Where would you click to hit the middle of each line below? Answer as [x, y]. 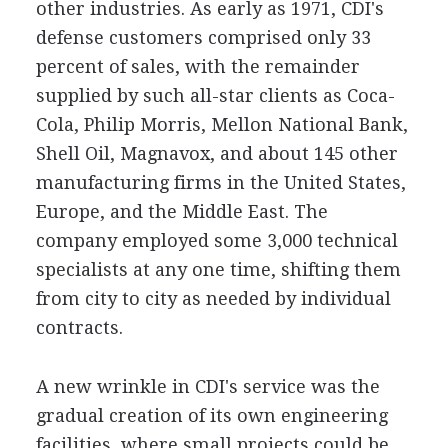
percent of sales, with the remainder [197, 66]
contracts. [79, 327]
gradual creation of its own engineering [211, 415]
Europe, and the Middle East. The [181, 211]
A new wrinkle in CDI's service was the [207, 386]
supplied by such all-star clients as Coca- [215, 95]
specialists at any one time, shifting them [218, 269]
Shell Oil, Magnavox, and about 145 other [216, 153]
